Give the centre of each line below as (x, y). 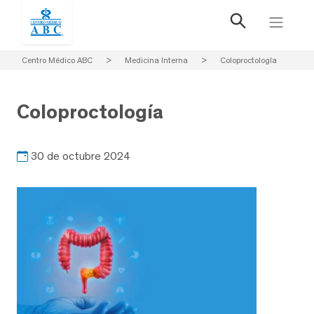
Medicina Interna (156, 60)
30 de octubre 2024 (81, 156)
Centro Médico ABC (57, 60)
